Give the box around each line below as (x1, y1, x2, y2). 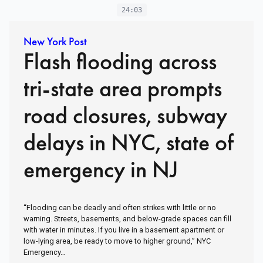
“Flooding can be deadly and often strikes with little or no (23, 203, 216, 213)
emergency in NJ (23, 154, 178, 185)
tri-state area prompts (23, 73, 222, 104)
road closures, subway (23, 100, 227, 131)
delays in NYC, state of (23, 127, 234, 158)
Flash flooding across (23, 46, 217, 77)
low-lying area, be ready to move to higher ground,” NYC (23, 237, 211, 246)
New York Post (23, 34, 87, 49)
